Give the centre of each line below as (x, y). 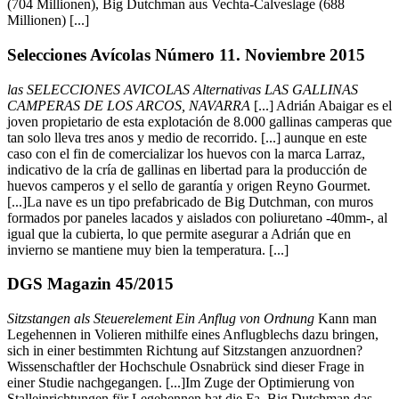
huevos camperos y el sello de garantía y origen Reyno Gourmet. (189, 185)
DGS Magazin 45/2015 (90, 284)
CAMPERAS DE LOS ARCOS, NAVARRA (129, 105)
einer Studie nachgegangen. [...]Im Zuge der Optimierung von (181, 383)
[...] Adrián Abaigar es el (321, 105)
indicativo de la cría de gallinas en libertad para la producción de (187, 169)
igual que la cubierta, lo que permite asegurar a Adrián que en (179, 233)
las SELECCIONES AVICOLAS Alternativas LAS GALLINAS (183, 89)
